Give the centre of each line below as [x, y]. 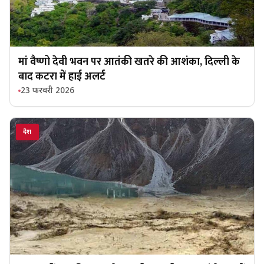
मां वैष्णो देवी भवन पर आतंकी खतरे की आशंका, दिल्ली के [129, 62]
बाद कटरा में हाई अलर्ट [62, 76]
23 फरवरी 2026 [47, 91]
